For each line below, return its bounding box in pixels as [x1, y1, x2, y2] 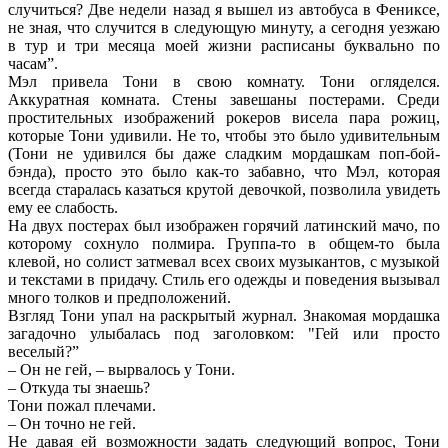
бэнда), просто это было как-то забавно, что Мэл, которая [8, 162, 440, 180]
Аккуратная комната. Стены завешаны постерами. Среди [8, 90, 440, 108]
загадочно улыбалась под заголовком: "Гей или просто [8, 324, 440, 342]
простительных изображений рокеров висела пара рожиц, [8, 108, 440, 126]
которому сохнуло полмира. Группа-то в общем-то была [8, 234, 440, 252]
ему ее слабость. [8, 198, 118, 216]
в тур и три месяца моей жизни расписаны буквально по [8, 36, 440, 54]
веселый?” [8, 342, 79, 360]
